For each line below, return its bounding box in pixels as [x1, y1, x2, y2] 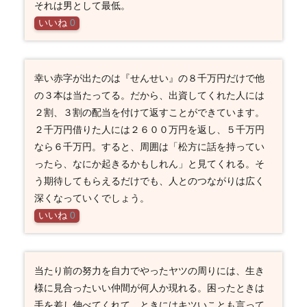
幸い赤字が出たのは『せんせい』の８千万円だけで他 [34, 72, 265, 84]
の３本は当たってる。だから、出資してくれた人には [34, 89, 265, 101]
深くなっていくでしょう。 [34, 192, 149, 204]
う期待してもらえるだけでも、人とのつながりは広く [34, 175, 265, 186]
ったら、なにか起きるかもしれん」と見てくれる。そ [34, 158, 265, 169]
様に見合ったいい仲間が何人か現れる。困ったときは [34, 282, 265, 293]
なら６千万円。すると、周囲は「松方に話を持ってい [34, 140, 265, 152]
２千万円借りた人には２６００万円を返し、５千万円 [34, 123, 265, 135]
